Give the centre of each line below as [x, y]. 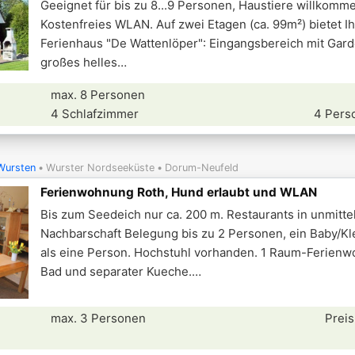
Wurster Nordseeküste [100, 168]
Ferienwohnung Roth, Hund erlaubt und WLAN [179, 192]
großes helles [79, 62]
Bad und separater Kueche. [116, 271]
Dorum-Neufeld [202, 168]
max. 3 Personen [99, 318]
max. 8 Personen [98, 95]
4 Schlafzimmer [95, 114]
